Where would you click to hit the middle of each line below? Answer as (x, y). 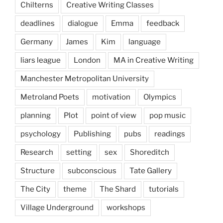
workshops (126, 208)
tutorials (164, 189)
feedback (163, 24)
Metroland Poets (50, 97)
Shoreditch (150, 153)
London (87, 60)
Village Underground (57, 208)
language (145, 42)
